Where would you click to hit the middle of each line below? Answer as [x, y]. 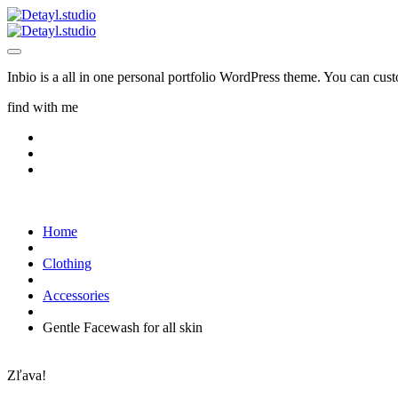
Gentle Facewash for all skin [123, 327]
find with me [43, 107]
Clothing [67, 263]
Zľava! [27, 375]
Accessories [76, 295]
